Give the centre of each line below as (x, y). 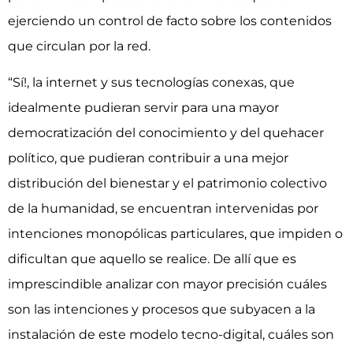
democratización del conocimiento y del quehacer (166, 133)
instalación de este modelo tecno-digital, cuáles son (171, 335)
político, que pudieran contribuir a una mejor (148, 158)
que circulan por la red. (79, 46)
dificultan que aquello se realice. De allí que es (152, 259)
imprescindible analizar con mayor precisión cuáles (167, 284)
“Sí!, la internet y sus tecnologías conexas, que (151, 83)
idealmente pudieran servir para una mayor (143, 108)
